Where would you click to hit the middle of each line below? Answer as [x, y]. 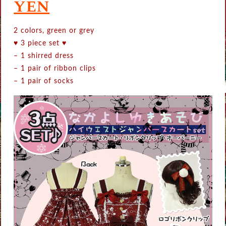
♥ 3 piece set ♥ [40, 44]
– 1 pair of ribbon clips [55, 69]
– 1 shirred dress [44, 56]
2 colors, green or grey [54, 31]
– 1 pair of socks [44, 81]
